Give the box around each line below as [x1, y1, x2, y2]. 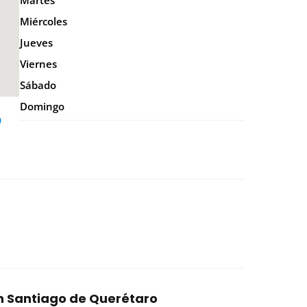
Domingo [19, 99, 64, 113]
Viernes [19, 57, 57, 71]
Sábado [19, 78, 56, 92]
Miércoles [19, 14, 67, 28]
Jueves [19, 36, 53, 49]
